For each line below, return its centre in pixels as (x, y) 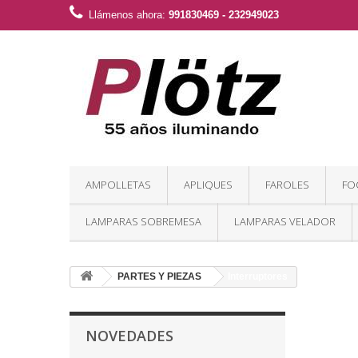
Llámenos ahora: (129, 15)
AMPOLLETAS (118, 185)
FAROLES (287, 185)
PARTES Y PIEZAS (159, 276)
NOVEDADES (129, 336)
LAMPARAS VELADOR (285, 221)
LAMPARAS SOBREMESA (143, 221)
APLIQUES (208, 185)
